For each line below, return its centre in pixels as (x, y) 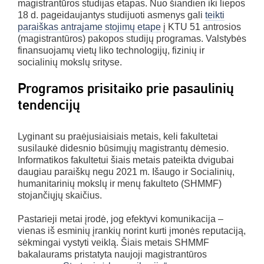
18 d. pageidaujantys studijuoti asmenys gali (111, 15)
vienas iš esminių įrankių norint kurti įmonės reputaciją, (132, 230)
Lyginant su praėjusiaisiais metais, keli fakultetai (118, 136)
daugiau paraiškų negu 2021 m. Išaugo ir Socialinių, (126, 171)
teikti (215, 15)
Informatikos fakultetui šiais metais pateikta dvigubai (126, 160)
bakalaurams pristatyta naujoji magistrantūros (112, 254)
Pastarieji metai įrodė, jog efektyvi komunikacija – (121, 219)
